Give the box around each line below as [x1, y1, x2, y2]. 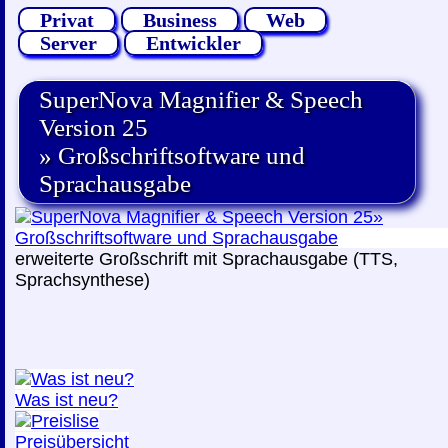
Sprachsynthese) [15, 270, 150, 290]
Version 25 [39, 114, 148, 141]
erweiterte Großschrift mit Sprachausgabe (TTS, [15, 249, 398, 269]
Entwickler [146, 32, 241, 54]
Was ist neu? [15, 390, 118, 410]
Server [40, 32, 97, 54]
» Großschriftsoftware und [39, 142, 305, 169]
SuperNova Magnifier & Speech [39, 86, 363, 113]
